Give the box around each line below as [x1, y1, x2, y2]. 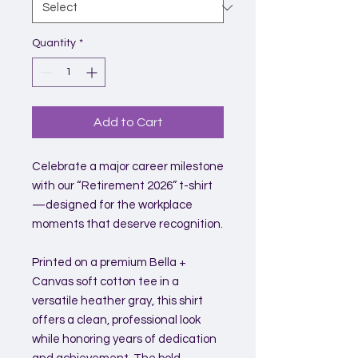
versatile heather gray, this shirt [32, 295, 203, 307]
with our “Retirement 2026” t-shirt [32, 180, 213, 192]
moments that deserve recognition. [32, 218, 223, 230]
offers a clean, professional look [32, 314, 201, 326]
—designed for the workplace [32, 199, 193, 211]
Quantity [32, 38, 76, 49]
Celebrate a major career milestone [32, 161, 224, 173]
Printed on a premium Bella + [32, 257, 186, 268]
